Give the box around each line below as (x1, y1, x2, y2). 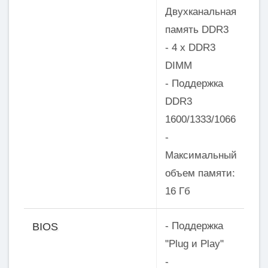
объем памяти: (165, 167, 235, 179)
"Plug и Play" (165, 238, 224, 250)
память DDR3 (165, 23, 229, 35)
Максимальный (165, 149, 237, 161)
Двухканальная (165, 5, 236, 17)
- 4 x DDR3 (165, 41, 215, 53)
